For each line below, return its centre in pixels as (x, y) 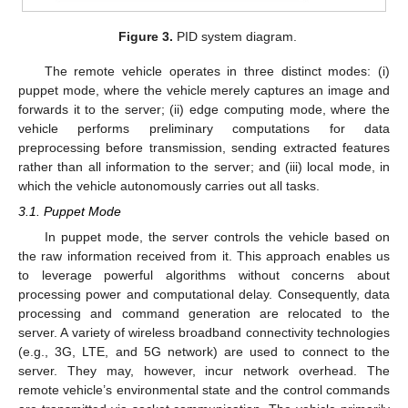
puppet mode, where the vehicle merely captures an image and (204, 90)
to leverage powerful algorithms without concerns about (204, 275)
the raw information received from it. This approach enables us (204, 256)
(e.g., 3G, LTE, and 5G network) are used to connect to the (204, 352)
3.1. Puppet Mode (70, 211)
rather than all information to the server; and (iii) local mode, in (204, 166)
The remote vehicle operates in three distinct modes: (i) (217, 71)
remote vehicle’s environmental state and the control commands (204, 390)
